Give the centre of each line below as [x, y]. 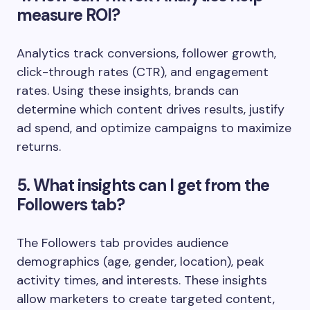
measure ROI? [69, 15]
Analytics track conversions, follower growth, [146, 53]
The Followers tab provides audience [122, 243]
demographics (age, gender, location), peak [140, 261]
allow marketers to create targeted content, [146, 299]
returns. [39, 146]
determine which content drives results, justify [151, 109]
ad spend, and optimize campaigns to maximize [154, 128]
